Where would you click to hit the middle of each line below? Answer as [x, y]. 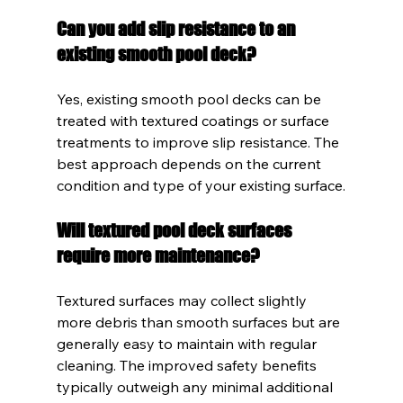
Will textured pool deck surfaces [175, 230]
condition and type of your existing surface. [201, 185]
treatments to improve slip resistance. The [199, 142]
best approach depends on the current [190, 163]
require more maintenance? [158, 255]
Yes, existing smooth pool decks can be [190, 99]
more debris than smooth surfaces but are [200, 322]
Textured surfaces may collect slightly [183, 300]
